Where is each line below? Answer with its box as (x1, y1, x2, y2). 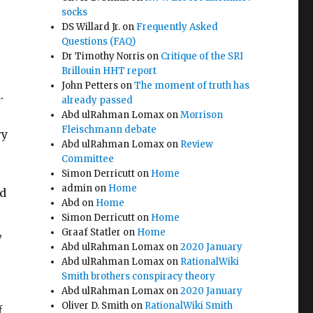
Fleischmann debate (61, 124, 157, 136)
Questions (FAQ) (61, 36, 136, 48)
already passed (61, 94, 133, 106)
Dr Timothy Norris (61, 50, 145, 62)
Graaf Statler (61, 226, 122, 238)
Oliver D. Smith (61, 300, 129, 312)
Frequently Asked (136, 21, 219, 33)
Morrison (180, 109, 224, 121)
